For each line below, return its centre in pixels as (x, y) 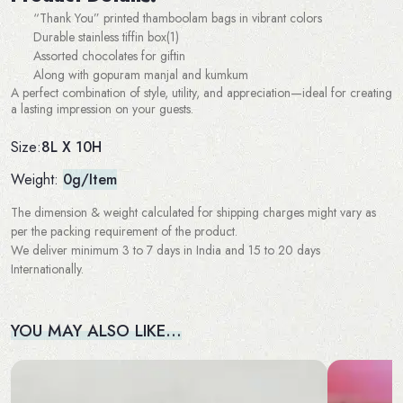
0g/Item (90, 179)
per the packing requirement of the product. (124, 231)
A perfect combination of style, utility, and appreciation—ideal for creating (201, 93)
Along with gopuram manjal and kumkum (141, 75)
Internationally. (47, 269)
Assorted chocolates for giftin (109, 56)
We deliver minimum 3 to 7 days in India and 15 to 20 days (166, 250)
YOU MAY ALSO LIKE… (96, 330)
